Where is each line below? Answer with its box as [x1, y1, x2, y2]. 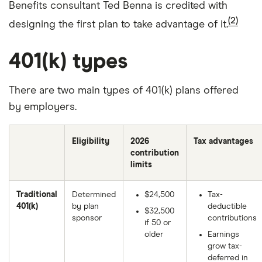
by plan [72, 202, 99, 211]
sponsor [72, 214, 102, 222]
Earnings [208, 230, 239, 239]
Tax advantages [194, 137, 253, 146]
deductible [208, 202, 247, 211]
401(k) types [9, 51, 128, 73]
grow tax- [208, 242, 242, 250]
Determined [72, 191, 116, 199]
